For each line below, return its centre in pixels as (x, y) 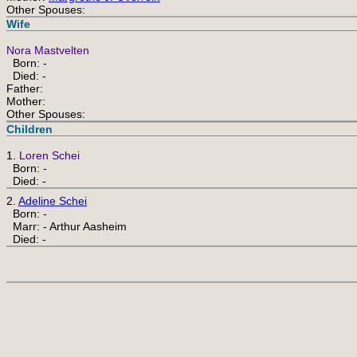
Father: (25, 88)
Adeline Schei (53, 201)
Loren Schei (49, 155)
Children (29, 129)
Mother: (26, 101)
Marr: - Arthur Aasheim (67, 226)
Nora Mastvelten (48, 50)
